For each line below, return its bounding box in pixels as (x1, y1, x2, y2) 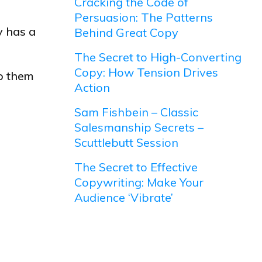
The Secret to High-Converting (74, 50, 242, 64)
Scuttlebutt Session (74, 135, 179, 150)
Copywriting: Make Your (74, 175, 204, 189)
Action (74, 80, 111, 95)
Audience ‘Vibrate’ (74, 190, 174, 205)
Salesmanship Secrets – (74, 120, 204, 135)
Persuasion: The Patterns (74, 10, 213, 25)
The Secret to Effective (74, 160, 198, 174)
